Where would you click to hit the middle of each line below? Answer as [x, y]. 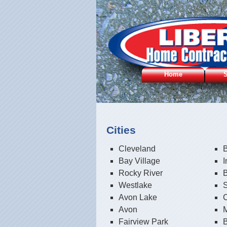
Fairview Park [143, 222]
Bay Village [139, 161]
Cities [121, 130]
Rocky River [140, 173]
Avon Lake [138, 197]
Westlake [135, 185]
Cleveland [137, 149]
